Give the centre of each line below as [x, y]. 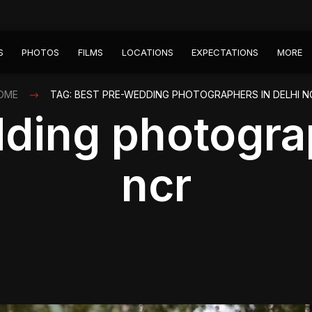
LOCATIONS [147, 52]
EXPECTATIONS [225, 52]
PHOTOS [40, 52]
